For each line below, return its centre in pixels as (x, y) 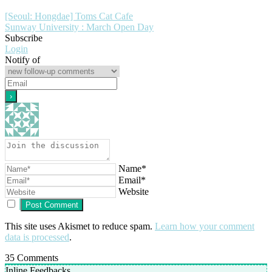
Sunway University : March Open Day (79, 27)
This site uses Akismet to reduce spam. (80, 226)
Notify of (22, 60)
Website (134, 192)
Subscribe (24, 38)
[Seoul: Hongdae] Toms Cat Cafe (69, 16)
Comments (36, 258)
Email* (132, 180)
